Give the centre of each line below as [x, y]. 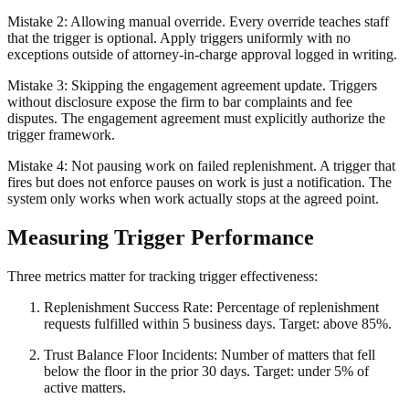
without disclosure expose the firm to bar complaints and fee [180, 102]
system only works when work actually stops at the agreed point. [193, 199]
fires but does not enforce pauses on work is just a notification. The [199, 183]
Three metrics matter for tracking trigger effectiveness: [163, 277]
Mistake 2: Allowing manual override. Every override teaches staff [198, 22]
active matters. [85, 388]
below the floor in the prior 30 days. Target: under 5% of [206, 372]
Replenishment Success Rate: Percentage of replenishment [211, 308]
